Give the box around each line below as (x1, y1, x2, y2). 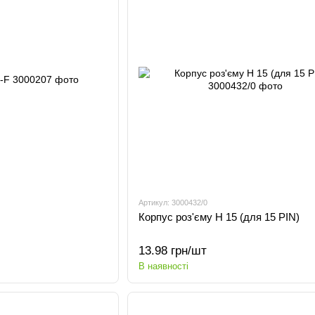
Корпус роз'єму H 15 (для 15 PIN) (138, 211, 300, 223)
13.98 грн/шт (138, 244, 207, 257)
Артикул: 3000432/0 (138, 198, 207, 207)
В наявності (138, 261, 188, 271)
